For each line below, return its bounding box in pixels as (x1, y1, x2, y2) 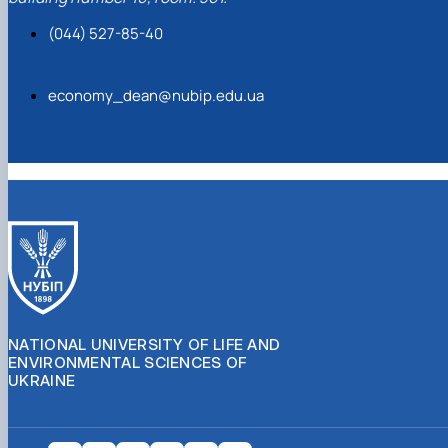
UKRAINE (8, 370, 76, 390)
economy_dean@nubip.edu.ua (48, 85, 264, 107)
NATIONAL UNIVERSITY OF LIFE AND (8, 334, 281, 354)
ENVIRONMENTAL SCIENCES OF (8, 352, 247, 372)
